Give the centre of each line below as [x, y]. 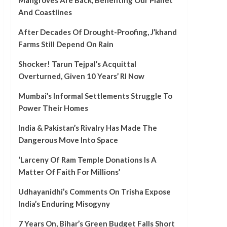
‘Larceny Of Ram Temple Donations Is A [87, 160]
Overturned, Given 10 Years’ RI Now [81, 76]
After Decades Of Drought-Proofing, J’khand [97, 32]
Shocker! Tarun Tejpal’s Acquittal [77, 64]
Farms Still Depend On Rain [66, 44]
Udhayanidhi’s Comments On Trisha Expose [94, 192]
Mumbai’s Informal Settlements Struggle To [95, 96]
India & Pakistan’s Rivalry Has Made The [87, 128]
